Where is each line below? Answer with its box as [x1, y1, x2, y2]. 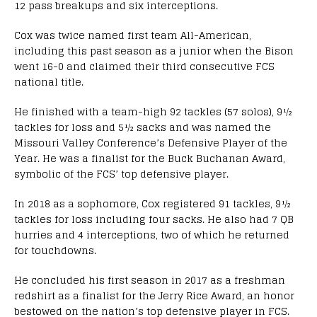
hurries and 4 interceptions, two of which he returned [14, 225, 289, 243]
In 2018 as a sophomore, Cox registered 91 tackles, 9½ [14, 194, 291, 212]
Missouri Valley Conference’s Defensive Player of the [14, 133, 287, 151]
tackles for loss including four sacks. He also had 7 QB [14, 209, 294, 228]
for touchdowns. [14, 241, 96, 259]
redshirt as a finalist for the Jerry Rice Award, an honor [14, 286, 294, 304]
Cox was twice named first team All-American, [14, 25, 251, 44]
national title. [14, 72, 83, 91]
